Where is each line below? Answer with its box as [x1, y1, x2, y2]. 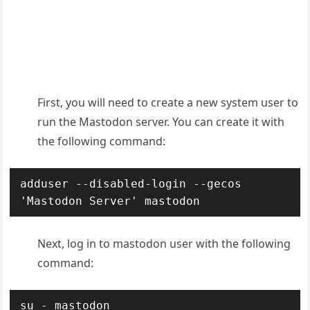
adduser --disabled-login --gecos [20, 176, 242, 190]
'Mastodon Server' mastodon [20, 194, 201, 208]
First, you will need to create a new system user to [37, 94, 299, 110]
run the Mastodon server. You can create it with [37, 113, 285, 129]
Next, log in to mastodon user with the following [37, 235, 291, 251]
